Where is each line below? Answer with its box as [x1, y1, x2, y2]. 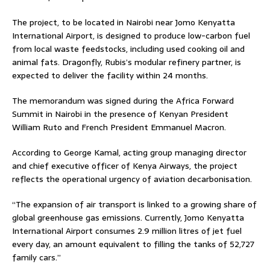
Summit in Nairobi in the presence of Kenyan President [12, 107, 228, 121]
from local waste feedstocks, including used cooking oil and [12, 42, 245, 55]
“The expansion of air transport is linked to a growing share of [12, 197, 257, 211]
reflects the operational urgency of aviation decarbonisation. [12, 172, 252, 186]
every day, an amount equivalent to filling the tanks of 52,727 [12, 237, 254, 251]
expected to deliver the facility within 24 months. [12, 68, 208, 82]
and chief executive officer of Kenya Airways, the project [12, 159, 237, 172]
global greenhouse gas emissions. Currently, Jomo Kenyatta [12, 210, 244, 224]
